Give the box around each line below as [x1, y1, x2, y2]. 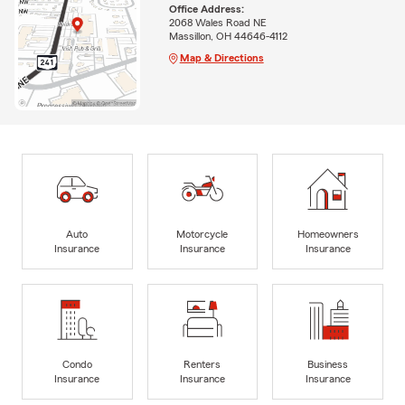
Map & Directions [179, 52, 264, 63]
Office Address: [168, 3, 244, 14]
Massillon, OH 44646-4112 [168, 30, 287, 42]
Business [307, 359, 349, 371]
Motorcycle [176, 229, 229, 240]
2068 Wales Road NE [168, 16, 267, 28]
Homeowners [297, 229, 359, 240]
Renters [184, 359, 221, 371]
